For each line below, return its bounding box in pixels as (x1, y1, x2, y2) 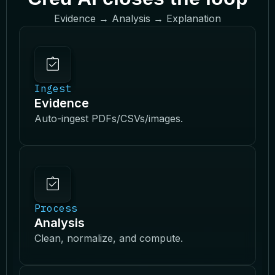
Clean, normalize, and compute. (34, 231, 189, 244)
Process (34, 201, 77, 214)
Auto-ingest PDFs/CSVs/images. (34, 112, 183, 125)
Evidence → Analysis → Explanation (54, 12, 221, 25)
